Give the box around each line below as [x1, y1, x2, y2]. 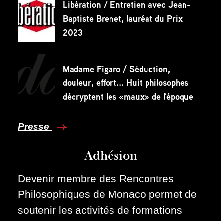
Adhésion [84, 147, 137, 164]
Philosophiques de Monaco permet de [18, 188, 197, 200]
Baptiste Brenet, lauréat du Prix [63, 12, 183, 25]
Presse [18, 121, 52, 132]
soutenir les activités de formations [18, 204, 182, 216]
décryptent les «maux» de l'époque [63, 90, 193, 103]
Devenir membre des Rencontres [18, 172, 174, 184]
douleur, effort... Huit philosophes [63, 76, 188, 89]
